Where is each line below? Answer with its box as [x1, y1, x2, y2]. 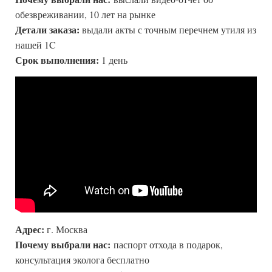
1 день [99, 53, 127, 67]
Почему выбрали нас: [15, 237, 114, 251]
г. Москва [44, 222, 87, 236]
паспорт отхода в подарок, [114, 237, 223, 251]
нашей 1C [15, 38, 56, 52]
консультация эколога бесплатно [15, 253, 149, 266]
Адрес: [15, 222, 44, 236]
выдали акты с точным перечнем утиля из [80, 23, 256, 36]
